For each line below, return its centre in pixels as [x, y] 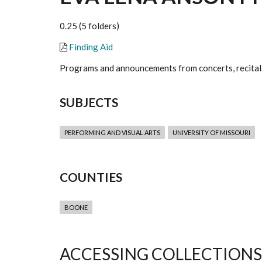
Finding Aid [91, 47]
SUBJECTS [89, 102]
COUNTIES [91, 177]
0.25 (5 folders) [89, 26]
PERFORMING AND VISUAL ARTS [112, 133]
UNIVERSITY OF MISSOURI [211, 133]
